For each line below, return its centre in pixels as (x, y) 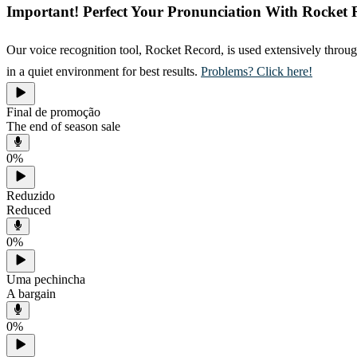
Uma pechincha (46, 280)
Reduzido (31, 195)
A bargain (31, 294)
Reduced (29, 210)
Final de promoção (53, 112)
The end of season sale (63, 126)
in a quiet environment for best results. (104, 71)
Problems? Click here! (257, 71)
